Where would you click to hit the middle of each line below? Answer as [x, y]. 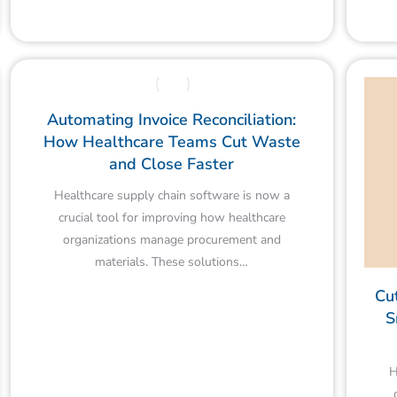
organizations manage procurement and [171, 239]
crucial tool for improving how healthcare [171, 217]
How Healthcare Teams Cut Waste [171, 141]
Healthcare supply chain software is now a [171, 195]
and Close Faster [172, 163]
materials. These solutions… [172, 261]
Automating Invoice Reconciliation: [172, 119]
